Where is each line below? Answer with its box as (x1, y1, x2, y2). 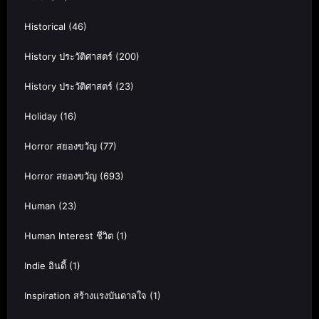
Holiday (24, 110, 57, 122)
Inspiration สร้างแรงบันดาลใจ (24, 289, 147, 301)
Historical (24, 20, 66, 32)
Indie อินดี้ (24, 259, 66, 271)
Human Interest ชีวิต (24, 229, 113, 241)
